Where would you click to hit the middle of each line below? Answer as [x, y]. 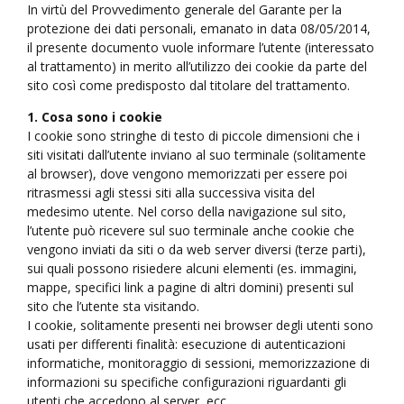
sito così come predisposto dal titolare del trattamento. [188, 86]
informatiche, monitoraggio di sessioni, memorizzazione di [198, 363]
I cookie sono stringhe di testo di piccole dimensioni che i [193, 136]
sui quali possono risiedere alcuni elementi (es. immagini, [192, 269]
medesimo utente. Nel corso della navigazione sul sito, [187, 212]
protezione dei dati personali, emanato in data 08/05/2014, [199, 29]
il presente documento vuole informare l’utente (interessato [201, 48]
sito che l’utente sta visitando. [113, 307]
